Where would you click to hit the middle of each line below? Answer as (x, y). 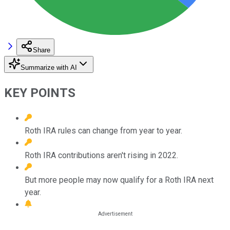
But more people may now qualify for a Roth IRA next (119, 180)
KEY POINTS (40, 93)
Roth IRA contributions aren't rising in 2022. (101, 155)
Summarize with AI (49, 67)
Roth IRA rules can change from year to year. (103, 130)
